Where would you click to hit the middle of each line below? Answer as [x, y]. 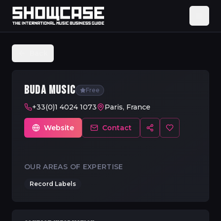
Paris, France [128, 107]
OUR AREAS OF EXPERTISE [74, 167]
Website [59, 128]
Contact [117, 128]
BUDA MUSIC [50, 90]
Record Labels [53, 184]
